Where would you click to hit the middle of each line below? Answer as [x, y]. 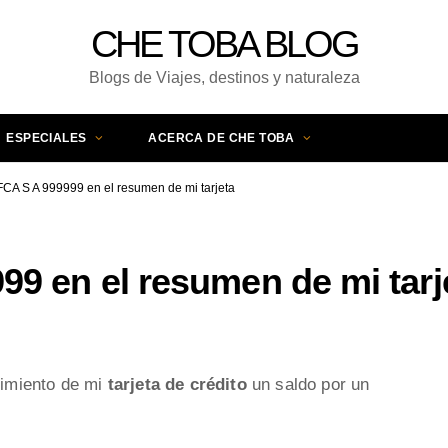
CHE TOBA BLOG [224, 44]
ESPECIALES [46, 138]
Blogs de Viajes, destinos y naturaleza [224, 77]
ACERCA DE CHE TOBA [221, 138]
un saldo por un [308, 384]
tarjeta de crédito [177, 384]
